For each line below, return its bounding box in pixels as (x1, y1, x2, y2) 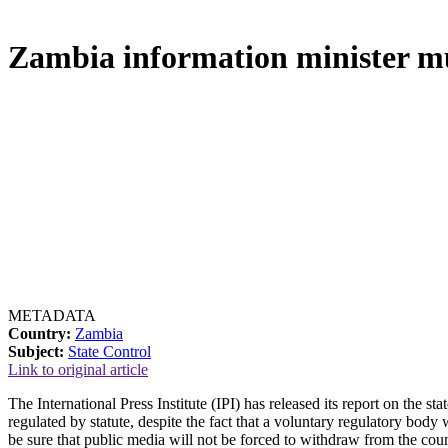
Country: (8, 324, 71, 342)
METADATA (8, 306, 96, 324)
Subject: (8, 342, 64, 360)
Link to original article (8, 360, 148, 378)
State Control (68, 342, 151, 360)
